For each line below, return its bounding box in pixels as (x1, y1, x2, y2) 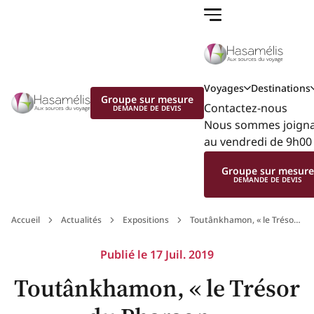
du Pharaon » (11, 226, 64, 238)
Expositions (123, 214, 169, 226)
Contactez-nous (204, 100, 288, 116)
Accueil (11, 214, 40, 226)
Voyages (204, 81, 245, 95)
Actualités (61, 214, 102, 226)
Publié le (100, 247, 150, 262)
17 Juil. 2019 (150, 247, 214, 262)
